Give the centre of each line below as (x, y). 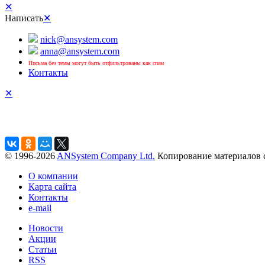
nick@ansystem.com (79, 39)
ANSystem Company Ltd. (106, 156)
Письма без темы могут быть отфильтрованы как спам (96, 63)
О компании (53, 176)
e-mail (40, 208)
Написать (24, 18)
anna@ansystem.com (80, 51)
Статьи (43, 249)
